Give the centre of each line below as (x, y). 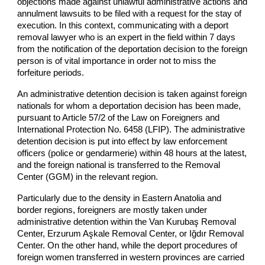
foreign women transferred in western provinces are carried (131, 257)
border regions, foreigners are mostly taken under (112, 210)
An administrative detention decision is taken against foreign (132, 94)
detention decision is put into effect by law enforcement (122, 141)
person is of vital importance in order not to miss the (117, 61)
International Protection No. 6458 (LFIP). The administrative (131, 129)
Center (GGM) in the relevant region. (88, 177)
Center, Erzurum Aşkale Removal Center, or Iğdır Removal (131, 233)
